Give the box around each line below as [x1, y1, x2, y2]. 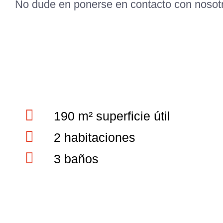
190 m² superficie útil [54, 109, 170, 123]
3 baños [54, 151, 99, 166]
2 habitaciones [54, 130, 135, 144]
